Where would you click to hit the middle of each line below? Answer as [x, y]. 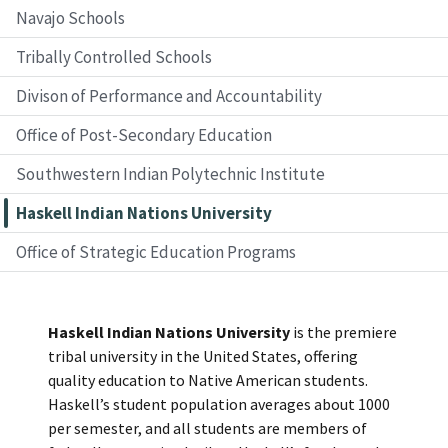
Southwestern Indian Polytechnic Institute [170, 173]
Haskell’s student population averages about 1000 [219, 403]
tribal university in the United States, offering [203, 355]
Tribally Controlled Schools [114, 56]
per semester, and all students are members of [207, 427]
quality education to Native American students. [208, 379]
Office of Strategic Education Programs [156, 251]
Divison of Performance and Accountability [169, 95]
